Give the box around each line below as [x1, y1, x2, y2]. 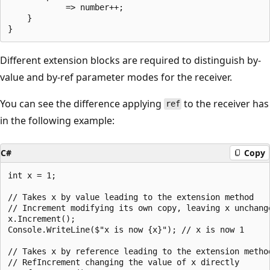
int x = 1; [8, 170, 56, 180]
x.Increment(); [8, 213, 75, 224]
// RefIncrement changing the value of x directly [8, 257, 239, 267]
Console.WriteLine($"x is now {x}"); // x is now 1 [8, 224, 244, 234]
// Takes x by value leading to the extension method [8, 192, 254, 202]
